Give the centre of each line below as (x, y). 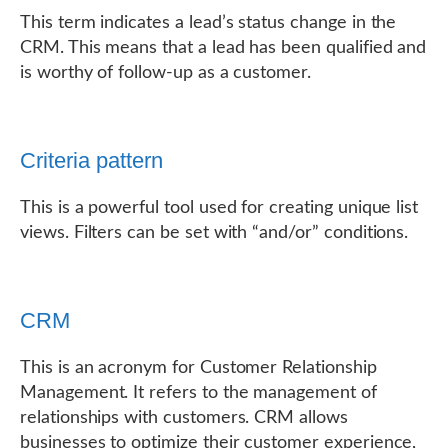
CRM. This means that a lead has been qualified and (223, 48)
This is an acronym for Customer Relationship (198, 368)
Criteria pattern (91, 160)
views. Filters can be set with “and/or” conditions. (214, 233)
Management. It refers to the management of (198, 393)
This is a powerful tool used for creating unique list (219, 208)
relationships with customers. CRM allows (184, 418)
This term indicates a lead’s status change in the (208, 23)
